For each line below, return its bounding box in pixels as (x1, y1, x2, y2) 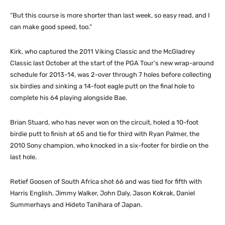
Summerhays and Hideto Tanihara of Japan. (10, 201, 142, 209)
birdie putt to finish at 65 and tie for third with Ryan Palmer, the (10, 130, 199, 138)
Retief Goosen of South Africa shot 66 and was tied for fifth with (10, 178, 202, 186)
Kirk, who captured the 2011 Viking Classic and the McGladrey (10, 48, 195, 56)
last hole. (10, 153, 37, 161)
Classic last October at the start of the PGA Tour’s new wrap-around (10, 59, 214, 67)
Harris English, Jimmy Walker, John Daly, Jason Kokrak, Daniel (10, 189, 195, 197)
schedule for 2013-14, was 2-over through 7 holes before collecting (10, 71, 211, 79)
